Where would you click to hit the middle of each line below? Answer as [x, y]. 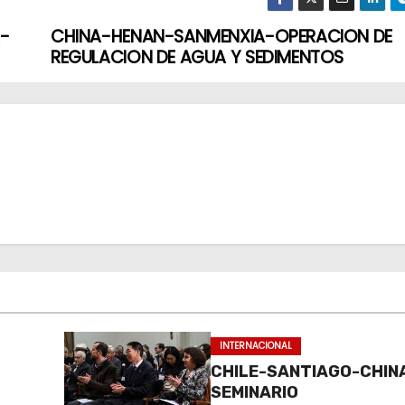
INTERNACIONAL [256, 346]
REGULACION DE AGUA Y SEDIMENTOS [198, 57]
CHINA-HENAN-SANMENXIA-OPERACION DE [221, 37]
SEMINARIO [255, 392]
